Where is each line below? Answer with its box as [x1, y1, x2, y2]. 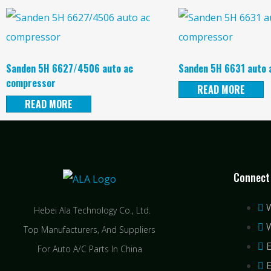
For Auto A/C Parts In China [37, 243, 142, 255]
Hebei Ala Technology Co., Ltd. [28, 204, 151, 217]
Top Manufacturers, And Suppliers [24, 224, 156, 236]
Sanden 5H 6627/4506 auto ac [6, 61, 133, 76]
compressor [6, 76, 56, 91]
